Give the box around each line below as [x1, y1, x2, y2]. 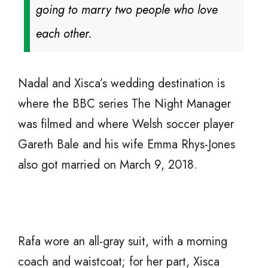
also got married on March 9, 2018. [18, 156, 197, 174]
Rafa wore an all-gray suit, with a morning [18, 233, 227, 251]
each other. [36, 25, 92, 43]
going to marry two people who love [36, 1, 218, 19]
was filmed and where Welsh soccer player [18, 115, 234, 133]
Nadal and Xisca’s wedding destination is [18, 75, 225, 93]
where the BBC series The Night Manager [18, 95, 231, 113]
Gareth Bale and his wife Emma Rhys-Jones [18, 136, 235, 154]
